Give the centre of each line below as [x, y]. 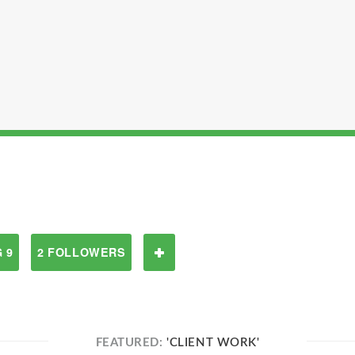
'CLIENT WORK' [213, 343]
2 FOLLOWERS [82, 252]
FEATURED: [131, 343]
